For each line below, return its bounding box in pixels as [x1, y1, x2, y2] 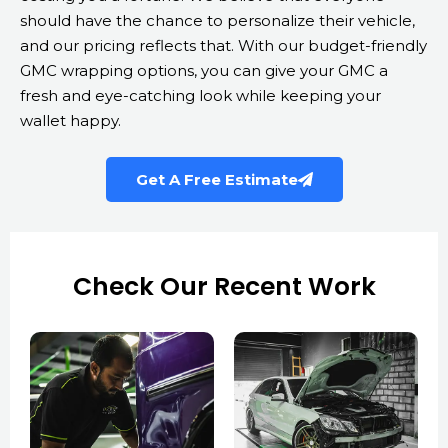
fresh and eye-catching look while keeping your [20, 86, 381, 106]
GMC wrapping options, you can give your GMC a [20, 61, 388, 81]
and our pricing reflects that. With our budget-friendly [20, 36, 427, 56]
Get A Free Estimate [135, 170, 298, 190]
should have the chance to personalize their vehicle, [20, 11, 415, 31]
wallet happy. [20, 111, 121, 131]
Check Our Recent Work [72, 269, 376, 305]
